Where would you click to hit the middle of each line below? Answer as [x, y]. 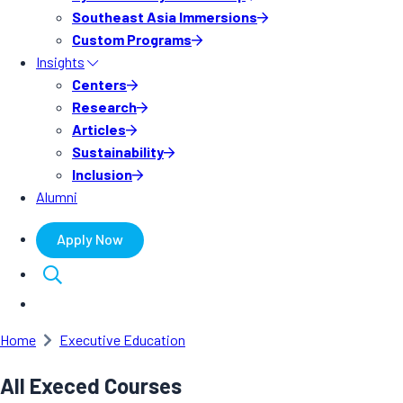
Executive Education [122, 340]
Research [104, 107]
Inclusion [102, 174]
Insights [60, 62]
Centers [99, 84]
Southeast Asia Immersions [165, 17]
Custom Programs [132, 39]
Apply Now [90, 239]
